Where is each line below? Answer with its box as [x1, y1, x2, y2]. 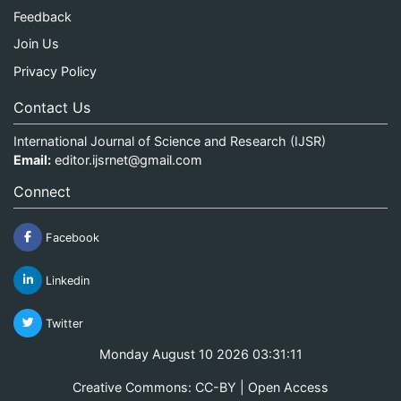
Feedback [13, 8, 72, 24]
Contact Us [13, 98, 90, 116]
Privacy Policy [13, 63, 97, 79]
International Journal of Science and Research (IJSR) [13, 132, 326, 149]
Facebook [42, 230, 99, 244]
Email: [13, 151, 51, 167]
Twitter [42, 316, 83, 330]
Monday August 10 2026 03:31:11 [98, 346, 303, 362]
